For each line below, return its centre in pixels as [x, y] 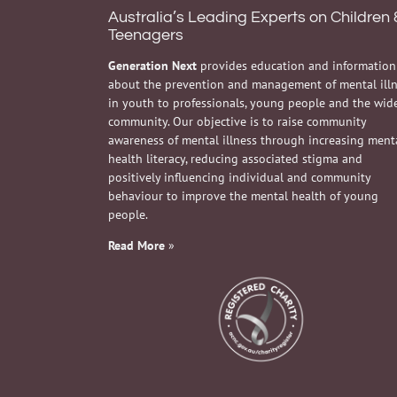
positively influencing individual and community [239, 177]
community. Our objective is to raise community [237, 121]
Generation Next [152, 65]
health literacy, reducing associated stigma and [235, 158]
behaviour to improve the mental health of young [243, 195]
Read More [136, 245]
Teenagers [146, 35]
